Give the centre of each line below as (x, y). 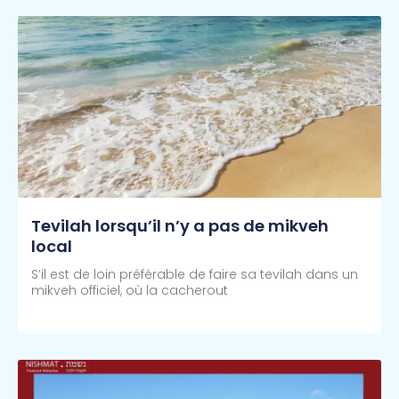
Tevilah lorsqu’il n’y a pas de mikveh (180, 226)
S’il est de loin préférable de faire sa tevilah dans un (195, 275)
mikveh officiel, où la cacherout (130, 291)
